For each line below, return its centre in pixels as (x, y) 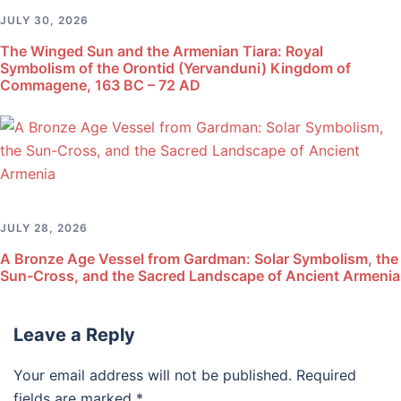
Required (326, 375)
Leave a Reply (74, 335)
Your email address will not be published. (153, 375)
